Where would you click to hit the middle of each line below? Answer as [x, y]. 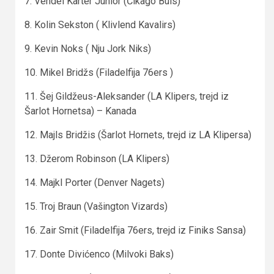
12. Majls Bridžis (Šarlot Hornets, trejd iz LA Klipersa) [138, 135]
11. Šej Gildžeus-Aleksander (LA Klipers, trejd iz [127, 96]
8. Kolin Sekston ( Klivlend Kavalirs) [100, 24]
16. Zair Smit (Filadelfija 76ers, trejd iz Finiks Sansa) [135, 230]
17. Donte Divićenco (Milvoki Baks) [99, 254]
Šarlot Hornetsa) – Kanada [80, 111]
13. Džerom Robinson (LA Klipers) [97, 158]
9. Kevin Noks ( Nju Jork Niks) [88, 48]
